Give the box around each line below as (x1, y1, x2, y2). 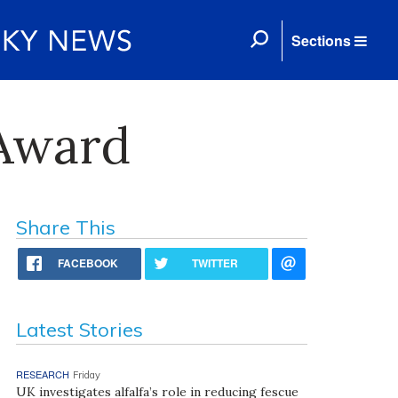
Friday (72, 369, 100, 381)
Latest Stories (15, 317, 143, 342)
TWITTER (192, 255, 239, 271)
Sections (291, 30, 351, 51)
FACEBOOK (58, 255, 119, 271)
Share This (15, 215, 115, 240)
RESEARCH (15, 367, 69, 381)
